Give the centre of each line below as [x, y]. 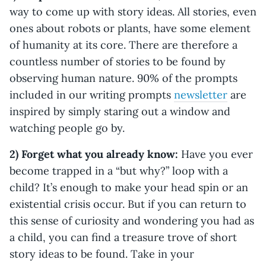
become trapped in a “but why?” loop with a [119, 170]
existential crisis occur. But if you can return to [128, 204]
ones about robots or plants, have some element [130, 28]
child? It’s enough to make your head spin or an [129, 187]
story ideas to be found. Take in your [102, 254]
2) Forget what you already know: [94, 154]
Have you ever [216, 154]
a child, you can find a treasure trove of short [123, 237]
